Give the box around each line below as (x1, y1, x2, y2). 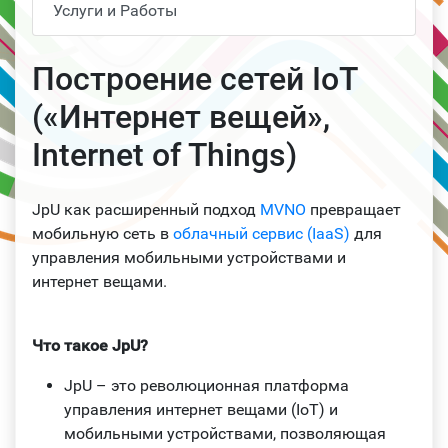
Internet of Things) (32, 135, 297, 174)
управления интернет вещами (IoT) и (64, 399, 338, 419)
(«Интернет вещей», (32, 97, 330, 136)
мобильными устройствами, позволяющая (64, 423, 386, 443)
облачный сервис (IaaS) (173, 223, 350, 243)
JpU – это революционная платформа (64, 375, 349, 395)
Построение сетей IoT (32, 59, 357, 98)
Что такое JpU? (32, 335, 148, 355)
